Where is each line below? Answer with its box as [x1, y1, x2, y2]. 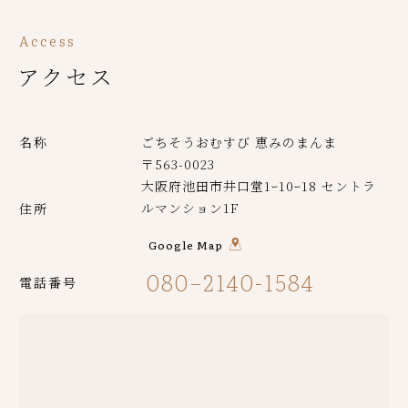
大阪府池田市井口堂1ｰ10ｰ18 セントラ [141, 177, 376, 196]
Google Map [148, 237, 223, 254]
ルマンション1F [141, 199, 240, 218]
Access [19, 30, 77, 52]
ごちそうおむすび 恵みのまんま [141, 133, 337, 152]
